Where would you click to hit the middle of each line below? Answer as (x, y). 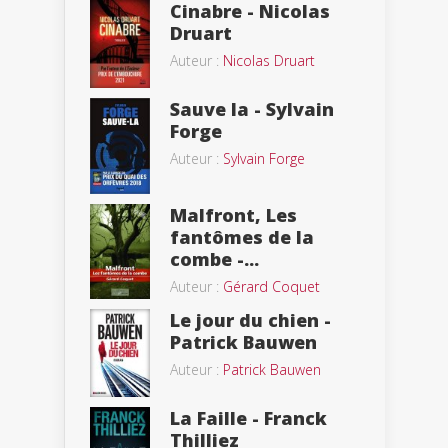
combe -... (214, 258)
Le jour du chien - (250, 319)
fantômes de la (242, 236)
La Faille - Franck (248, 417)
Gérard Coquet (271, 286)
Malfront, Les (233, 214)
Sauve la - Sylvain (252, 108)
